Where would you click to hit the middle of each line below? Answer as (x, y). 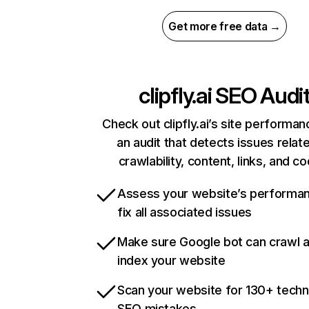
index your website (171, 261)
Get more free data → (225, 27)
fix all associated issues (185, 212)
